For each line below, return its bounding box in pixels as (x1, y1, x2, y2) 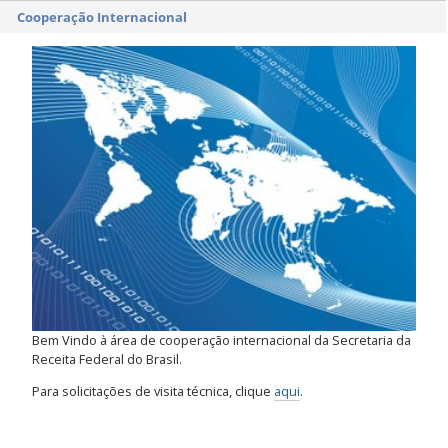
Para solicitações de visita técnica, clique (32, 382, 275, 401)
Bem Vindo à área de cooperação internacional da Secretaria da (32, 331, 412, 350)
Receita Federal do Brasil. (32, 350, 183, 369)
